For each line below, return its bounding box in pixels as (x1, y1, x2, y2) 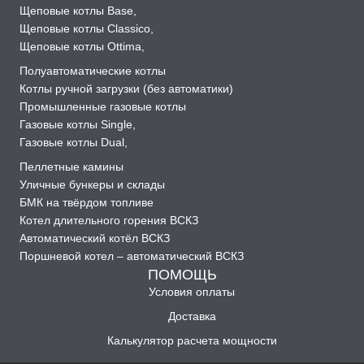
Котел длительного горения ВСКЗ (19, 214, 198, 227)
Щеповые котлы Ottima (19, 40, 141, 54)
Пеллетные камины (19, 160, 123, 174)
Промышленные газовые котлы (19, 100, 186, 114)
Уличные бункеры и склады (19, 178, 165, 192)
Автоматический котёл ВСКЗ (19, 232, 170, 245)
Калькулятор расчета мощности (106, 334, 277, 348)
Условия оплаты (149, 285, 235, 299)
